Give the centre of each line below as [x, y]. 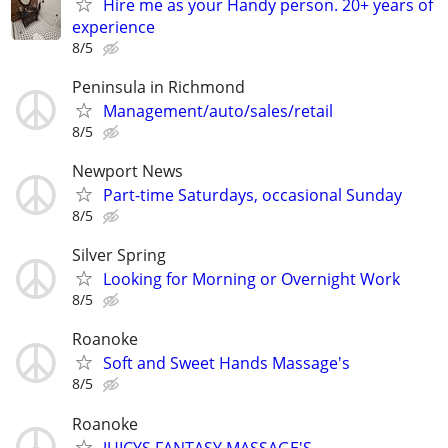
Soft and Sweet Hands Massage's [226, 363]
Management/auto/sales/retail [218, 110]
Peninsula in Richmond [158, 86]
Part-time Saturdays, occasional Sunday [252, 195]
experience [113, 26]
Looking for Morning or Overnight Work [251, 279]
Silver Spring [119, 255]
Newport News [127, 171]
